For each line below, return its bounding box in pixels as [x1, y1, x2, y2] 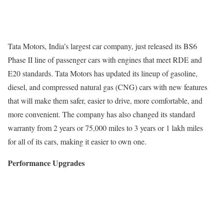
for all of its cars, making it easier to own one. [8, 136, 146, 146]
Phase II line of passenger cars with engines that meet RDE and [8, 54, 202, 65]
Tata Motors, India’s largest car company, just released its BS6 [8, 40, 197, 51]
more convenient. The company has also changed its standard [8, 109, 195, 119]
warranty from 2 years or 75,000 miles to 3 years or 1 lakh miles [8, 122, 203, 133]
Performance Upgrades [8, 157, 85, 168]
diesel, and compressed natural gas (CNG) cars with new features [8, 81, 207, 92]
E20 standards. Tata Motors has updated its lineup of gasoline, [8, 68, 198, 78]
